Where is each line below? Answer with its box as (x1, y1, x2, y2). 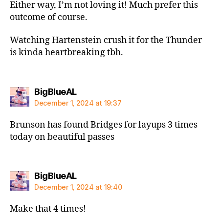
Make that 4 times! (10, 203, 86, 215)
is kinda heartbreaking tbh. (10, 47, 123, 58)
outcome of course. (10, 11, 88, 23)
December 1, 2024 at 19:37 (34, 98, 122, 107)
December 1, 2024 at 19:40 (34, 183, 122, 191)
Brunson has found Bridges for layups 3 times (10, 119, 197, 131)
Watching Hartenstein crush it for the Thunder (10, 35, 202, 46)
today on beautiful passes (10, 131, 114, 143)
